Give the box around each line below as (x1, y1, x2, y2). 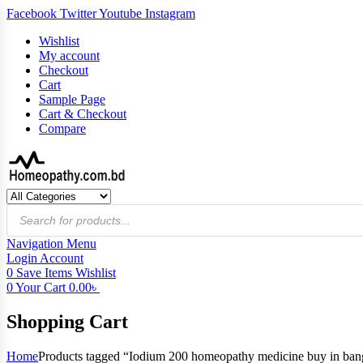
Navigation (6, 237, 63, 250)
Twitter (60, 6, 96, 20)
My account (39, 49, 100, 62)
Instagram (145, 6, 195, 20)
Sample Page (39, 92, 105, 106)
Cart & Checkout (39, 107, 126, 121)
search (6, 200, 38, 214)
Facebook (6, 6, 57, 20)
